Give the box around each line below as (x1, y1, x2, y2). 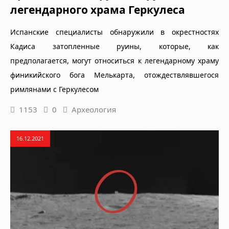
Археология (72, 104, 116, 114)
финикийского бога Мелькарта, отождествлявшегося (10, 70, 219, 80)
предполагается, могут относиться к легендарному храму (10, 55, 219, 65)
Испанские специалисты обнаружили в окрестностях (10, 27, 219, 37)
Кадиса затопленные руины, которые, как (10, 41, 219, 51)
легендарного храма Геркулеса (10, 2, 185, 17)
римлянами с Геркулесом (10, 84, 99, 94)
